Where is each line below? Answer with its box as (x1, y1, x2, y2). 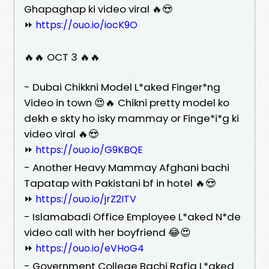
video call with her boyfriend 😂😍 (24, 225, 191, 240)
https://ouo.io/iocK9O (35, 17, 138, 32)
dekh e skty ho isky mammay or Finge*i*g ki (24, 110, 239, 125)
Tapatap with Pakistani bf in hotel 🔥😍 (24, 175, 216, 190)
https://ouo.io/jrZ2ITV (35, 192, 136, 206)
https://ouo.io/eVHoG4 (35, 241, 144, 255)
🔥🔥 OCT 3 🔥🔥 (24, 49, 100, 64)
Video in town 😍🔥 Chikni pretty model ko (24, 95, 229, 110)
